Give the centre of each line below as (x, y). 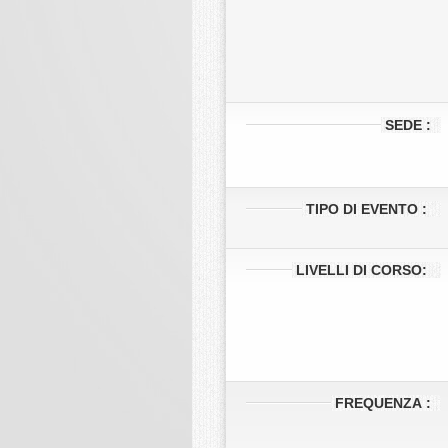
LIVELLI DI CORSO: (361, 270)
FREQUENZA (378, 403)
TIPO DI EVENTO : (366, 209)
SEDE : (406, 125)
